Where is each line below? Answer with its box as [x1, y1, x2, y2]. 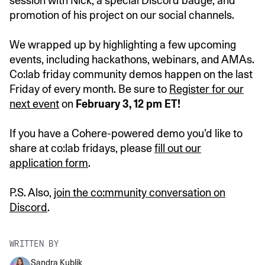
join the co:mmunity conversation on [54, 186, 225, 199]
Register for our [169, 83, 244, 96]
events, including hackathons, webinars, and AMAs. [9, 53, 254, 66]
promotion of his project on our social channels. [9, 9, 234, 22]
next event [9, 98, 59, 111]
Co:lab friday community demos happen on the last [9, 68, 253, 81]
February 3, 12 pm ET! [76, 98, 180, 111]
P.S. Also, [9, 186, 54, 199]
